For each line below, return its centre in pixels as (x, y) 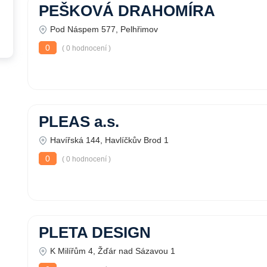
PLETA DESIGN (95, 232)
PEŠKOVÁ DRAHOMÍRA (127, 11)
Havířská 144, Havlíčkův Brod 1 (109, 140)
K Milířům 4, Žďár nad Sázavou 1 (113, 251)
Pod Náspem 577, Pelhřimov (104, 29)
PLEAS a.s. (79, 122)
